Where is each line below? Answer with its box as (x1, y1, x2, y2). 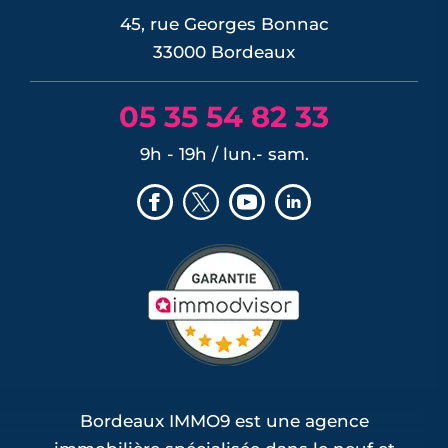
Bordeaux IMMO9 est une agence (79, 410, 369, 431)
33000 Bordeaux (153, 41, 295, 62)
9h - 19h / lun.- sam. (139, 143, 309, 164)
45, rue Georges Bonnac (119, 13, 329, 34)
